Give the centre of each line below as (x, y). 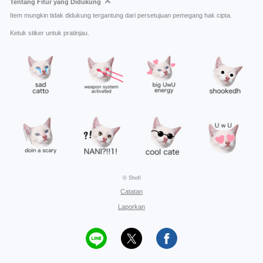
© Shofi (131, 178)
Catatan (131, 191)
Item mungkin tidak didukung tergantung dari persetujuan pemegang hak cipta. (121, 15)
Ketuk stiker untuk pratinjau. (50, 33)
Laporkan (131, 207)
